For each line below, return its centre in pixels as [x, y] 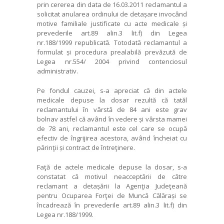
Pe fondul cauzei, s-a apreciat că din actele [112, 90]
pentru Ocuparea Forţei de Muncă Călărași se [112, 195]
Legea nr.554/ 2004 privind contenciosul [112, 61]
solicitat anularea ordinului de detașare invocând [112, 14]
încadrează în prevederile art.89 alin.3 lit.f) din [112, 205]
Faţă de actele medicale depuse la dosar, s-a [112, 167]
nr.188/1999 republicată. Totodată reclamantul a [112, 42]
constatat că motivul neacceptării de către [112, 176]
